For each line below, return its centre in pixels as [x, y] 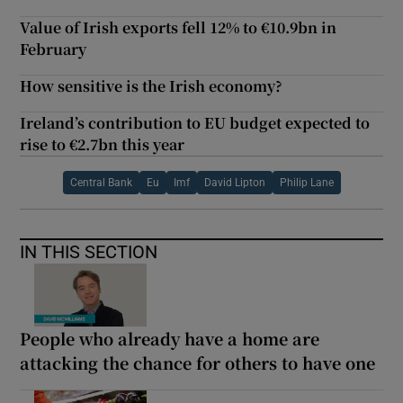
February [54, 49]
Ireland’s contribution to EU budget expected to [195, 122]
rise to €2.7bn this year [103, 144]
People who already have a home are [170, 338]
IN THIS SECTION [89, 251]
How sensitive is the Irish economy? [152, 85]
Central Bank [101, 182]
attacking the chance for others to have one [198, 362]
